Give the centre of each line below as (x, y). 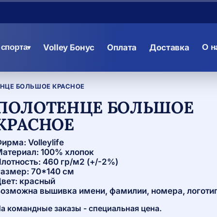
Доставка (169, 47)
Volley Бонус (69, 47)
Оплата (122, 47)
